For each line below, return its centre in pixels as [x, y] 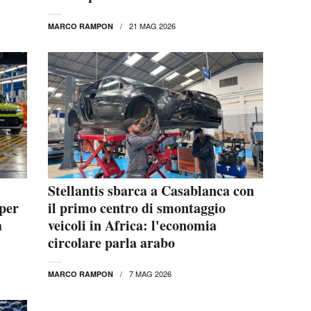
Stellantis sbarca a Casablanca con [151, 190]
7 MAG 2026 [150, 273]
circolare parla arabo [111, 242]
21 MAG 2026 [152, 26]
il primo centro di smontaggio [137, 208]
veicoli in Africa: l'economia [132, 225]
